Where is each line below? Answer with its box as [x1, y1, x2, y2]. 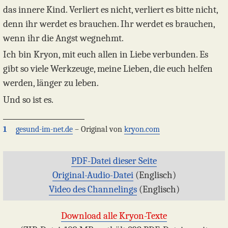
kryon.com [124, 124, 160, 134]
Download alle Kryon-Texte [61, 210, 167, 222]
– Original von [73, 124, 124, 134]
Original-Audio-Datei [52, 169, 133, 181]
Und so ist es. [3, 94, 53, 106]
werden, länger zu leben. [3, 77, 99, 89]
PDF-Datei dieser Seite [71, 155, 157, 167]
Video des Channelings [48, 184, 137, 195]
